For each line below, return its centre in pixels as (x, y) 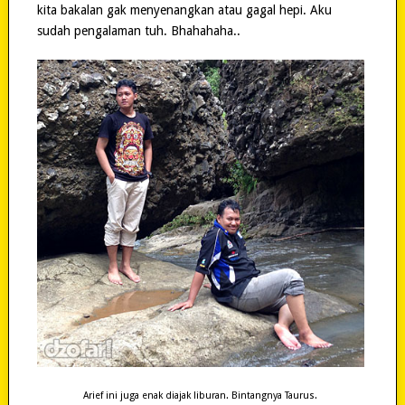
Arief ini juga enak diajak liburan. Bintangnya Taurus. (201, 395)
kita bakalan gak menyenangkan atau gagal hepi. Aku (184, 10)
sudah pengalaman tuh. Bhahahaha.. (138, 31)
